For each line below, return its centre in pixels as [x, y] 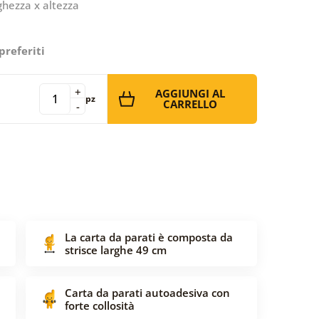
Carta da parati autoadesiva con [147, 292]
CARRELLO [190, 104]
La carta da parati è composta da [149, 237]
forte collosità [100, 305]
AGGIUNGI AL [190, 93]
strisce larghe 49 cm [116, 250]
